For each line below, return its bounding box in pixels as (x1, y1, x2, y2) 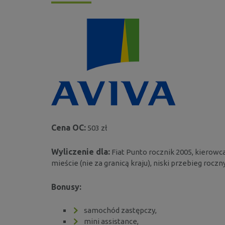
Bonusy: (51, 182, 81, 191)
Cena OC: (51, 123, 86, 132)
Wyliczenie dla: (51, 147, 110, 156)
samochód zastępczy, (84, 205, 157, 214)
